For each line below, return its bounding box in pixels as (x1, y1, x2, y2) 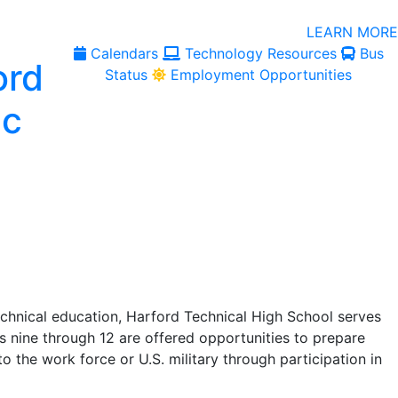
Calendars (90, 44, 158, 62)
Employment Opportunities (171, 66, 353, 84)
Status (105, 66, 148, 84)
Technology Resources (184, 44, 337, 62)
